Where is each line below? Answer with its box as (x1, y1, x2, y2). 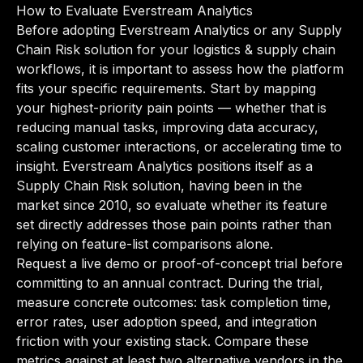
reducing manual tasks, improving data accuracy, (16, 119, 318, 135)
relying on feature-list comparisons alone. (16, 236, 273, 252)
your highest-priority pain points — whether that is (16, 100, 327, 116)
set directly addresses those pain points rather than (16, 216, 331, 233)
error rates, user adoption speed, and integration (16, 314, 317, 330)
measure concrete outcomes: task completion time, (16, 294, 331, 310)
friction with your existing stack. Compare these (16, 333, 309, 349)
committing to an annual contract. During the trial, (16, 275, 323, 291)
